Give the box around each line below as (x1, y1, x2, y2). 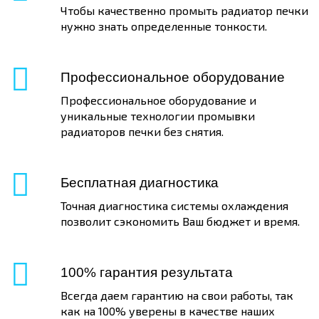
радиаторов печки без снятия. (61, 125, 224, 138)
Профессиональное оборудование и (61, 93, 256, 107)
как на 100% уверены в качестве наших (61, 304, 275, 318)
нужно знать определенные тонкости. (61, 19, 267, 33)
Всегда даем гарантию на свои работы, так (61, 288, 293, 302)
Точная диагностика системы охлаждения (61, 199, 288, 212)
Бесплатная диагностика (61, 175, 219, 190)
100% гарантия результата (61, 265, 233, 280)
